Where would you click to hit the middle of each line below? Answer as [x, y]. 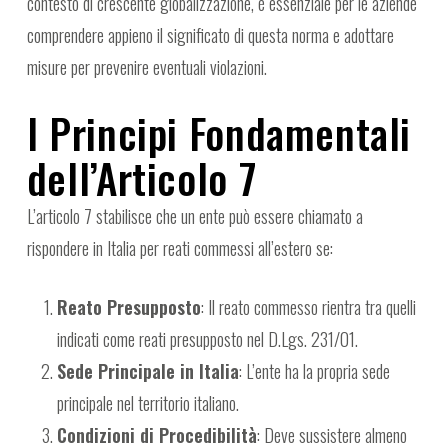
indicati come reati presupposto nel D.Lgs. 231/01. [207, 339]
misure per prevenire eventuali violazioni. [146, 67]
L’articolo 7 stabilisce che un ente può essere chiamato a [194, 216]
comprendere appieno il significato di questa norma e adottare [210, 35]
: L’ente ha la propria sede [314, 371]
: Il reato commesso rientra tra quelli [308, 307]
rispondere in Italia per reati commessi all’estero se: [179, 248]
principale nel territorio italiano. [147, 403]
